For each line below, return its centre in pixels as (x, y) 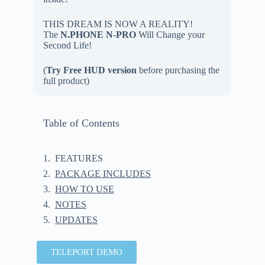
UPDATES (76, 219)
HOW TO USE (84, 189)
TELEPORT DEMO (86, 252)
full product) (66, 80)
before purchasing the (178, 70)
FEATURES (79, 158)
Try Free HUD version (91, 70)
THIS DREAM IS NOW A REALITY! (118, 24)
